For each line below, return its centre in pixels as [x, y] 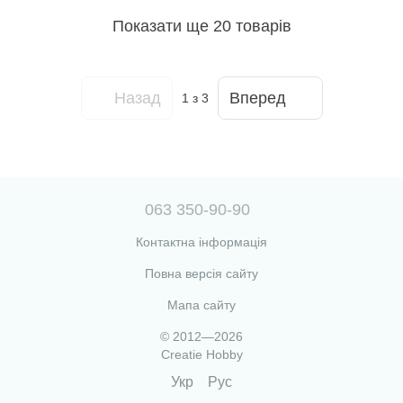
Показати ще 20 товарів [201, 26]
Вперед [257, 98]
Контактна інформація [201, 242]
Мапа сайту [201, 305]
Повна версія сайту [201, 274]
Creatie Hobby [201, 355]
